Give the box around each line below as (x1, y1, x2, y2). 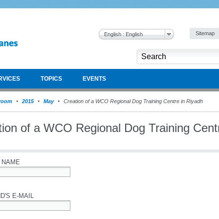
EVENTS (83, 75, 106, 82)
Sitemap (196, 30, 216, 36)
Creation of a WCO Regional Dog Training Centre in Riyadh (62, 98, 203, 104)
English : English (104, 31, 143, 37)
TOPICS (41, 75, 62, 82)
